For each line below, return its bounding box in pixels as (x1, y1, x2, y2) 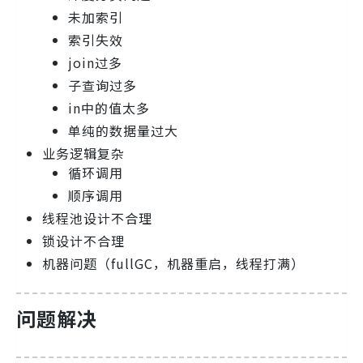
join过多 (68, 53, 122, 73)
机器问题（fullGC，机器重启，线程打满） (42, 254, 305, 274)
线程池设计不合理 (42, 208, 152, 228)
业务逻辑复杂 (42, 143, 125, 164)
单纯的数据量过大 (68, 121, 178, 141)
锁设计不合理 (42, 231, 125, 251)
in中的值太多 (68, 98, 150, 118)
